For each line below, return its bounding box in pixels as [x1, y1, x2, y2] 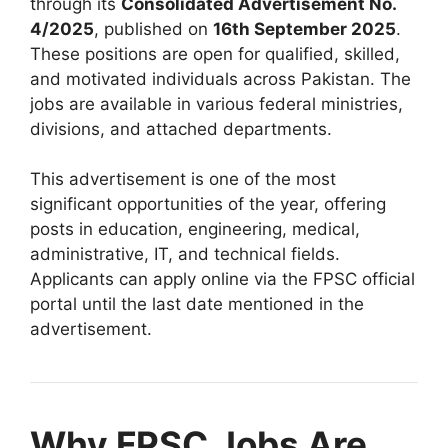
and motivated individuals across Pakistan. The [30, 68, 411, 89]
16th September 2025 [213, 18, 396, 39]
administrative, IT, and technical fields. [30, 244, 340, 265]
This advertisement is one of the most [30, 169, 336, 190]
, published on [94, 18, 213, 39]
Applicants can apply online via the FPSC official [30, 269, 415, 290]
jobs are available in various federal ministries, [30, 93, 403, 114]
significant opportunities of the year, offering [30, 194, 386, 215]
